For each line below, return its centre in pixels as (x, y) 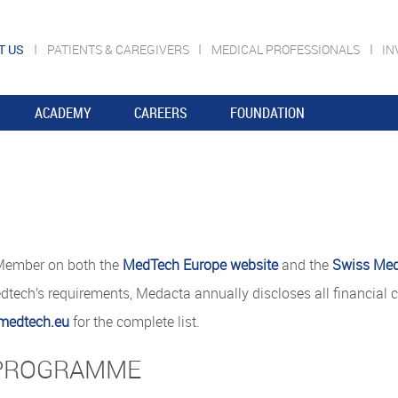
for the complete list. (135, 321)
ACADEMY (63, 113)
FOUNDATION (267, 113)
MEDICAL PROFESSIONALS (287, 49)
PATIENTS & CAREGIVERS (119, 49)
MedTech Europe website (200, 264)
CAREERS (161, 113)
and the (305, 264)
